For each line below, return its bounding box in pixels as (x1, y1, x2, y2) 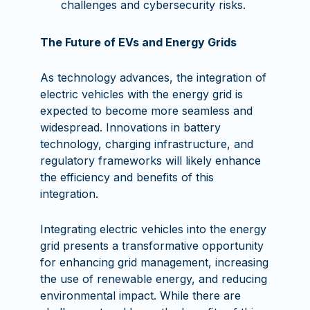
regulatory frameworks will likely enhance (40, 154, 262, 167)
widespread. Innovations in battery (40, 120, 221, 134)
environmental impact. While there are (40, 289, 241, 302)
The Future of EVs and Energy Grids (40, 35, 237, 49)
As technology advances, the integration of (40, 71, 267, 84)
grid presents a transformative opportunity (40, 239, 264, 253)
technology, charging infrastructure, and (40, 137, 254, 151)
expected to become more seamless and (40, 104, 253, 118)
